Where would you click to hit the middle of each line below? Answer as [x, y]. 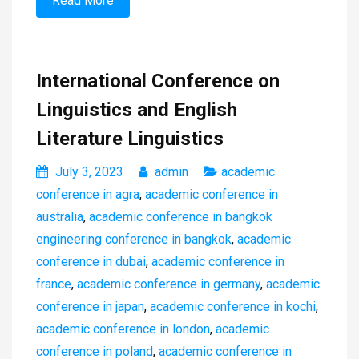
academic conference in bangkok [181, 217]
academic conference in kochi [233, 307]
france [54, 284]
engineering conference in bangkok [134, 240]
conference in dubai [91, 262]
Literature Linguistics [132, 139]
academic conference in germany [169, 284]
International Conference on [158, 81]
